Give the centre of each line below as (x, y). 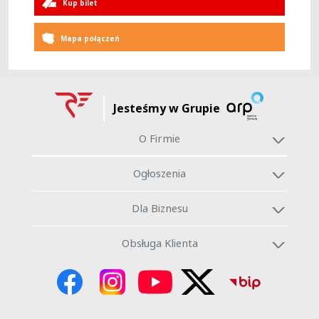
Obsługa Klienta (159, 243)
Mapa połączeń (90, 39)
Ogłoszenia (159, 173)
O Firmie (159, 138)
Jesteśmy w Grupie (167, 109)
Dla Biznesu (159, 208)
